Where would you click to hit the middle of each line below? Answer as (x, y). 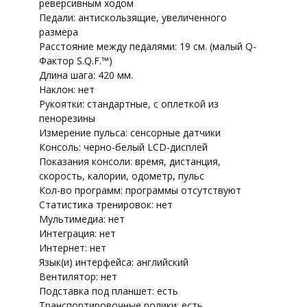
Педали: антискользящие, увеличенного (133, 17)
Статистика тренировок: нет (106, 204)
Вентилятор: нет (78, 276)
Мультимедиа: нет (82, 219)
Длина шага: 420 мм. (86, 75)
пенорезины (67, 118)
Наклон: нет (66, 89)
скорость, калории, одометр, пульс (121, 175)
